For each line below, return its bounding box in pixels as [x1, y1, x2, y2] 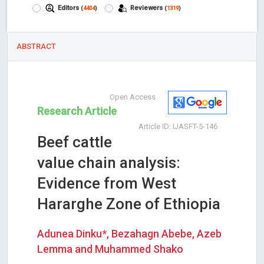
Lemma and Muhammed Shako [37, 242, 183, 255]
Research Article [37, 104, 117, 117]
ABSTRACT [16, 41, 56, 51]
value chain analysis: [37, 153, 180, 171]
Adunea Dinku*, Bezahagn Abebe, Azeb [37, 227, 222, 240]
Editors [56, 4, 81, 12]
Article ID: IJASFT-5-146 [138, 121, 217, 131]
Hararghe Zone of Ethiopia [37, 194, 220, 213]
